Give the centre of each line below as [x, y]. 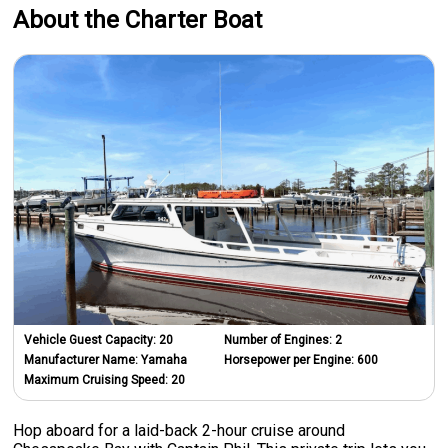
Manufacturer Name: [83, 359]
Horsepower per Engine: [290, 359]
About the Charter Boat [138, 19]
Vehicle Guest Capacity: [92, 339]
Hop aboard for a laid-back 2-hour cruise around [179, 430]
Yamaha [164, 359]
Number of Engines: [279, 339]
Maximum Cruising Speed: [98, 379]
